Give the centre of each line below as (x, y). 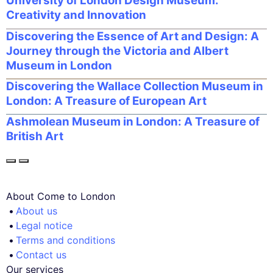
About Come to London (61, 196)
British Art (35, 136)
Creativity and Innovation (76, 15)
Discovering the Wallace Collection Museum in (135, 86)
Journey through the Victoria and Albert (117, 51)
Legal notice (44, 225)
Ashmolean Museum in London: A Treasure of (133, 122)
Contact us (41, 254)
